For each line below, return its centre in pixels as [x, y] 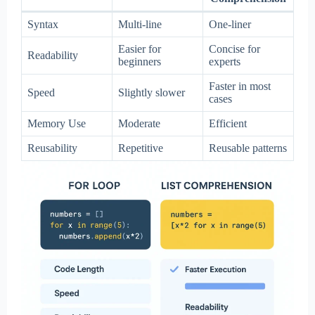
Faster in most [240, 86]
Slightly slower [152, 92]
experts [225, 61]
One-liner [230, 24]
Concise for [234, 49]
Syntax [43, 24]
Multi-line [140, 24]
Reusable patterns [248, 148]
